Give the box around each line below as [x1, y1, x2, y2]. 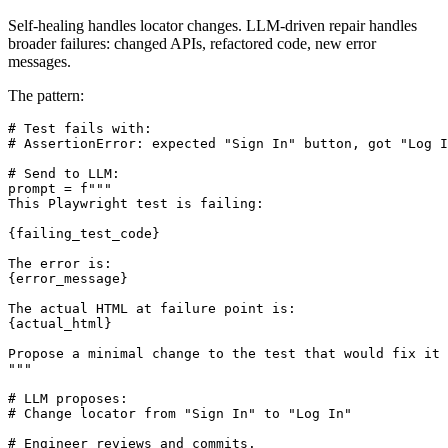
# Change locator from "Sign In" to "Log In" [8, 428, 352, 444]
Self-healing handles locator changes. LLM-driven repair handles [8, 39, 417, 57]
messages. [8, 75, 71, 93]
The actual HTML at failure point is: [8, 323, 296, 339]
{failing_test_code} [8, 248, 160, 264]
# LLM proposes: [8, 413, 128, 429]
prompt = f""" [8, 203, 112, 219]
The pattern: [8, 109, 84, 127]
